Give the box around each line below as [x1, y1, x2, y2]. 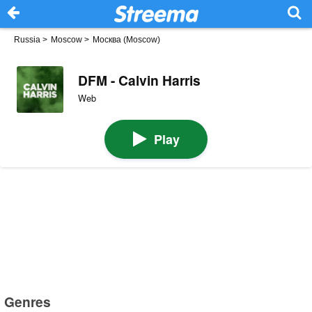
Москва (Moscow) [93, 35, 160, 45]
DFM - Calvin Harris [77, 70, 201, 90]
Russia [14, 35, 40, 45]
